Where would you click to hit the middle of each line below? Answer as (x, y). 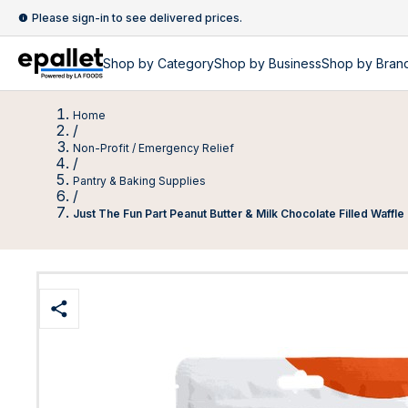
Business (295, 63)
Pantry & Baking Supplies (139, 181)
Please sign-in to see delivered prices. (137, 18)
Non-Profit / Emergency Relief (153, 148)
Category (186, 63)
